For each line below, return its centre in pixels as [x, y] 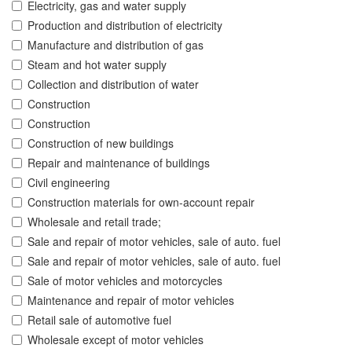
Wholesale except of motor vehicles [115, 340]
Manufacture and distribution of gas [115, 45]
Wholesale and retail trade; [94, 222]
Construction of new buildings [101, 143]
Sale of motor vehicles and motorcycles [125, 281]
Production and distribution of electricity [125, 26]
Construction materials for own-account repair [141, 202]
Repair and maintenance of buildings [119, 163]
